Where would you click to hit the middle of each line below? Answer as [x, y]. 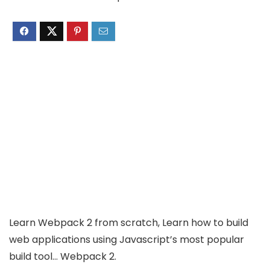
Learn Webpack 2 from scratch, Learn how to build [129, 222]
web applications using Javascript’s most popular [127, 239]
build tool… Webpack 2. [63, 256]
